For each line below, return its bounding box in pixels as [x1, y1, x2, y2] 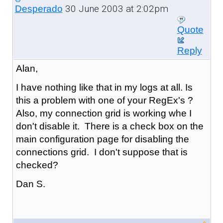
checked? [15, 159, 58, 170]
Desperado [14, 3, 63, 14]
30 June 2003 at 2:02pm [62, 2, 168, 14]
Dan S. [15, 178, 45, 189]
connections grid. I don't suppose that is [15, 146, 188, 157]
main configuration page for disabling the [15, 133, 189, 144]
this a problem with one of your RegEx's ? [15, 95, 193, 106]
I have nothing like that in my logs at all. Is [15, 82, 193, 93]
